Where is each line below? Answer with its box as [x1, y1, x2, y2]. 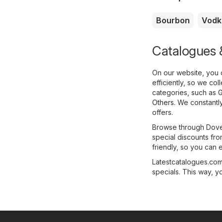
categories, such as [152, 88, 218, 97]
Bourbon [156, 15, 190, 26]
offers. [152, 108, 173, 117]
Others [152, 98, 174, 107]
